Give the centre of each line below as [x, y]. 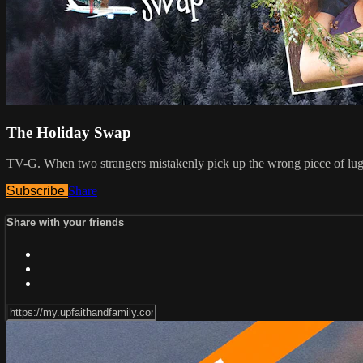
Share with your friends [65, 223]
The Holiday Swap [69, 132]
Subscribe [37, 191]
